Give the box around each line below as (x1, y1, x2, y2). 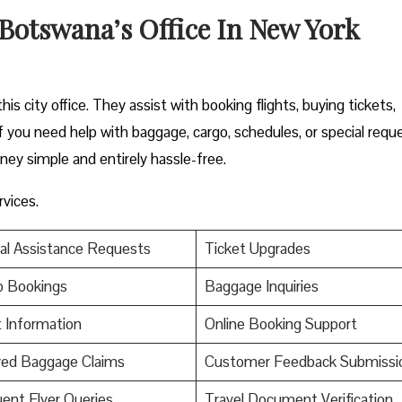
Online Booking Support (204, 313, 357, 334)
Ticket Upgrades (204, 238, 310, 258)
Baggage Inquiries (204, 275, 319, 296)
